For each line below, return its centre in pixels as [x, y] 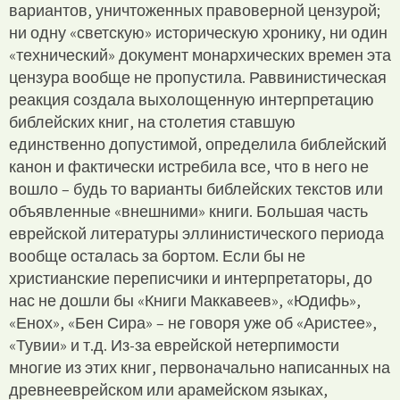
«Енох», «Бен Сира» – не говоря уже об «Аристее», [193, 322]
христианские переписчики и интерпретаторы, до [191, 278]
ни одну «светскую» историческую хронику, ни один [198, 32]
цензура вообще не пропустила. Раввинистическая [198, 77]
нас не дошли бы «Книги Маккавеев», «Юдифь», [185, 300]
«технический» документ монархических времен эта [200, 54]
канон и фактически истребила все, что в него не [189, 166]
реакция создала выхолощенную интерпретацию [192, 99]
